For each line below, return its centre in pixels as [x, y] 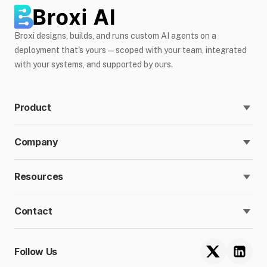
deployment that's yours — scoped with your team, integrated [131, 50]
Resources [39, 176]
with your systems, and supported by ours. [94, 64]
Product [33, 107]
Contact [33, 211]
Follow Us [36, 251]
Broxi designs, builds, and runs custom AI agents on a [115, 36]
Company [36, 142]
